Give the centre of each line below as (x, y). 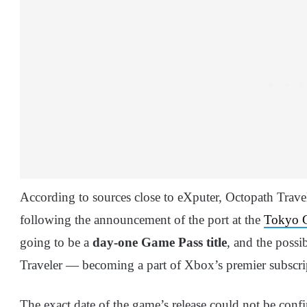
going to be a (56, 243)
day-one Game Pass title (160, 243)
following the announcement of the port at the (142, 220)
